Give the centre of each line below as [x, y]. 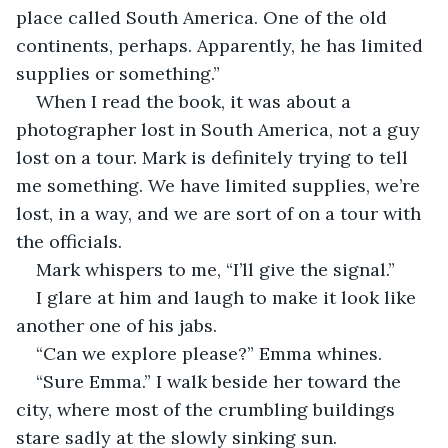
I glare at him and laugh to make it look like [228, 297]
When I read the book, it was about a [196, 101]
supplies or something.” [120, 73]
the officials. [71, 241]
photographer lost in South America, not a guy [220, 129]
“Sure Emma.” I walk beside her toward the [221, 381]
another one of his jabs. [119, 325]
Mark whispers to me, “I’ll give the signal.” [215, 269]
